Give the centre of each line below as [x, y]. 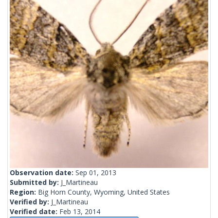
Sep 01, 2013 [96, 173]
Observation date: [43, 173]
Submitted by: [35, 182]
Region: [24, 192]
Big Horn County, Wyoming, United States [104, 192]
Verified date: [35, 212]
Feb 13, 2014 [80, 212]
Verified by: [30, 202]
